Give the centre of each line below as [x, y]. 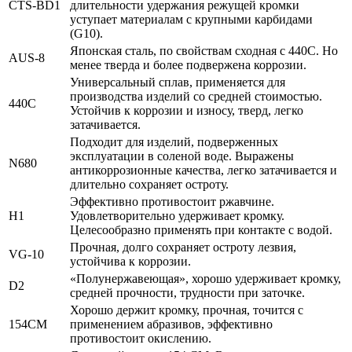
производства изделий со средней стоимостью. [196, 96]
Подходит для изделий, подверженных [174, 141]
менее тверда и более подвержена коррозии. [188, 64]
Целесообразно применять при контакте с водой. [201, 229]
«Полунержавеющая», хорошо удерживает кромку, [205, 278]
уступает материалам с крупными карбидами [191, 19]
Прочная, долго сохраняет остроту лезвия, [183, 247]
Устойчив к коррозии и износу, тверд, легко [187, 110]
